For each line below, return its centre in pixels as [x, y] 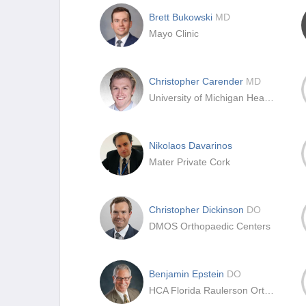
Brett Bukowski [182, 17]
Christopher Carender [197, 81]
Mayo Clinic [174, 33]
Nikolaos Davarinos [191, 145]
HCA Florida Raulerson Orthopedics [269, 290]
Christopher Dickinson [198, 210]
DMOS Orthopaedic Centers [210, 226]
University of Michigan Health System [269, 98]
